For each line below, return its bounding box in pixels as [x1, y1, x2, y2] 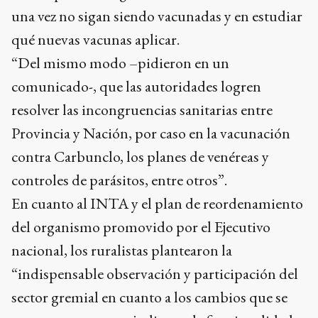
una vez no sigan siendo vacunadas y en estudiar [11, 6, 302, 27]
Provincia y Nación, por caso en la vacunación [11, 123, 290, 144]
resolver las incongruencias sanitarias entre [11, 99, 273, 121]
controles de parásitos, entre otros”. [11, 170, 227, 191]
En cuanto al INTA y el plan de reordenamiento [11, 193, 303, 214]
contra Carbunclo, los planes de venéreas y [11, 146, 269, 168]
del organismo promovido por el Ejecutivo [11, 216, 270, 238]
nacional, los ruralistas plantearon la [11, 240, 232, 261]
